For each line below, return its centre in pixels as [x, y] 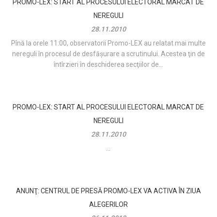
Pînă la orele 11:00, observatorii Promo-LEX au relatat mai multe [108, 43]
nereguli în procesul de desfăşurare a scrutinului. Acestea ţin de [108, 54]
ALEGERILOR [108, 205]
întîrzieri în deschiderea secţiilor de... [108, 65]
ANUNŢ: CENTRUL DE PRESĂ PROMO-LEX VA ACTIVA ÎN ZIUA [108, 191]
